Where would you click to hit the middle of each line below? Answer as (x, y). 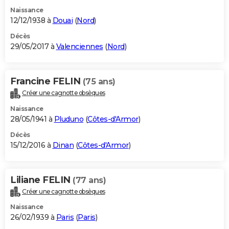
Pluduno (68, 119)
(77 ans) (89, 180)
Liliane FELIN (41, 180)
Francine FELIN (47, 81)
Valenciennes (79, 46)
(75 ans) (99, 81)
